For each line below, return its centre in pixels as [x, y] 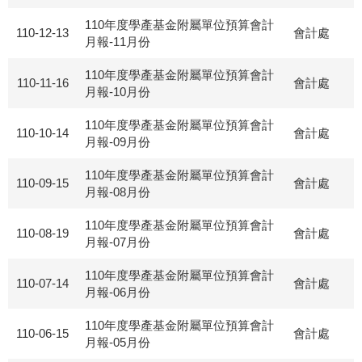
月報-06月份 [118, 292]
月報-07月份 [118, 242]
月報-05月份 [118, 342]
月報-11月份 [118, 42]
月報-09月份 [118, 142]
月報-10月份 [118, 92]
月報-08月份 [118, 192]
